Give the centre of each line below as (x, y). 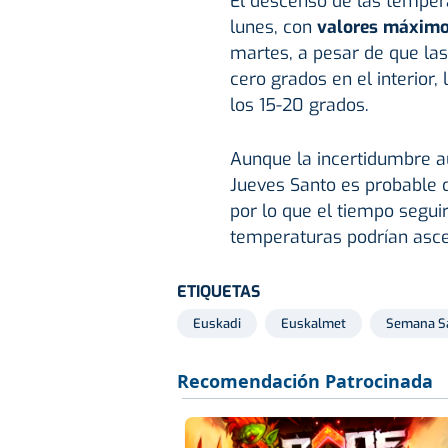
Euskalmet (313, 324)
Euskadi (217, 324)
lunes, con (273, 27)
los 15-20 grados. (299, 105)
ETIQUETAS (218, 292)
